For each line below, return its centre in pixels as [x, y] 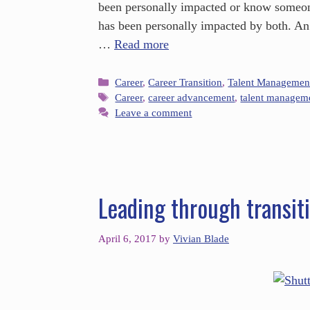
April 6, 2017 [127, 238]
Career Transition [185, 82]
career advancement [192, 98]
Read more [142, 44]
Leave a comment [154, 113]
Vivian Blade [201, 238]
